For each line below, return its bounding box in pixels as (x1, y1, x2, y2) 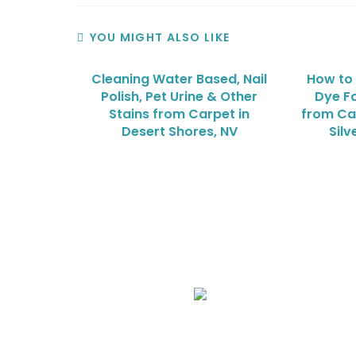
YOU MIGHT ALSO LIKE (89, 29, 230, 45)
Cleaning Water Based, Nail (91, 70, 268, 88)
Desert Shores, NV (121, 122, 238, 141)
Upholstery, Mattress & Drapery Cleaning (88, 322, 312, 338)
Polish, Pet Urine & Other (101, 87, 258, 106)
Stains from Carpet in (109, 105, 250, 123)
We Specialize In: (37, 236, 157, 256)
